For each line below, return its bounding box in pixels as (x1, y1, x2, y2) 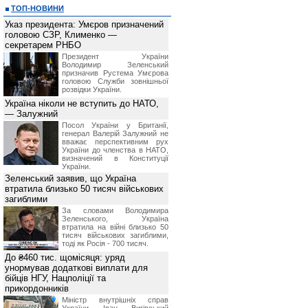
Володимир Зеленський (62, 60, 168, 69)
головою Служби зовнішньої (62, 77, 168, 85)
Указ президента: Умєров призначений (5, 19, 164, 30)
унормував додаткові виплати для (5, 263, 148, 273)
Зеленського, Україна (62, 214, 168, 223)
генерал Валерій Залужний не (62, 129, 168, 137)
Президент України (62, 52, 168, 60)
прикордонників (5, 283, 69, 294)
